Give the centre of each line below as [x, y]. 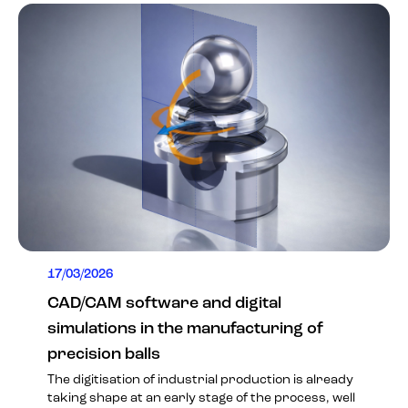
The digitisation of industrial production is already [200, 380]
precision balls [104, 355]
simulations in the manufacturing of [185, 329]
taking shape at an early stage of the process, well [201, 398]
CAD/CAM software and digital [164, 304]
